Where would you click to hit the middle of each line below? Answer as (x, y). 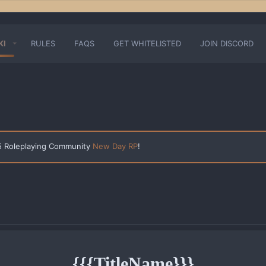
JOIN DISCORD (227, 43)
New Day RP (115, 146)
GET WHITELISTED (147, 43)
